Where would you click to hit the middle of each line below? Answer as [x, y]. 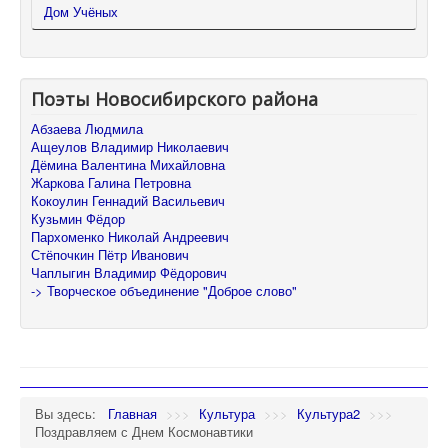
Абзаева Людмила [87, 128]
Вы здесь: [69, 414]
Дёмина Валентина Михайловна [128, 164]
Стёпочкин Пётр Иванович [110, 254]
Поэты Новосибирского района [174, 98]
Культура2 [328, 414]
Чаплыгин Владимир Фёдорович [129, 272]
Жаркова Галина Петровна [111, 182]
